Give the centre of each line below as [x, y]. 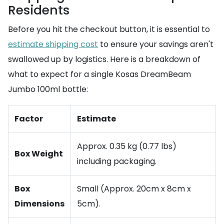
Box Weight [39, 154]
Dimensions [39, 204]
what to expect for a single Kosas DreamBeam [99, 74]
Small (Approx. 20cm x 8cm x [134, 189]
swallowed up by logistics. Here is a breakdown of [104, 59]
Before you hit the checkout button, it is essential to [109, 29]
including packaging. [117, 161]
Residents [39, 10]
